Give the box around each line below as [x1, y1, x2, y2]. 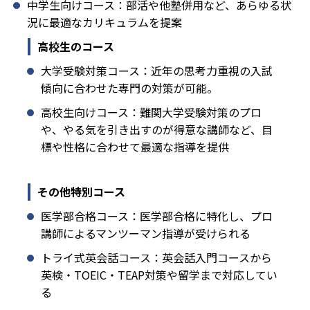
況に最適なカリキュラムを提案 [27, 14, 182, 31]
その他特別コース [37, 183, 125, 201]
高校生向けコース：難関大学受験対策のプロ [41, 104, 262, 121]
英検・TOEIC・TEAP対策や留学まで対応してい [41, 266, 277, 284]
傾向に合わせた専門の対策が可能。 [41, 80, 218, 97]
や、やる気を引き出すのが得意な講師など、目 [41, 121, 273, 138]
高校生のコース [37, 38, 114, 55]
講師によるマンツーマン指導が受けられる [41, 225, 250, 242]
